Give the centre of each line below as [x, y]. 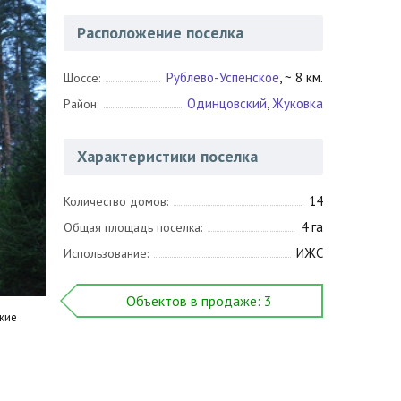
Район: [81, 104]
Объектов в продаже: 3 [199, 301]
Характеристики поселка [167, 156]
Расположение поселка [160, 33]
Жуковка [298, 103]
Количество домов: [116, 201]
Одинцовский [227, 103]
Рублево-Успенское [223, 77]
